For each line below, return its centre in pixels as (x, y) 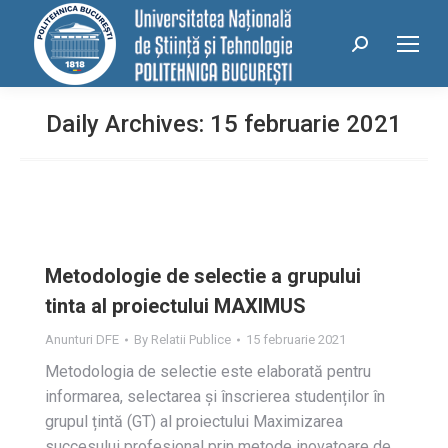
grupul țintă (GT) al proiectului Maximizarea (194, 421)
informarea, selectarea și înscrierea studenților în (215, 396)
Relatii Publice (191, 339)
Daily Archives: (128, 124)
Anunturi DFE (82, 339)
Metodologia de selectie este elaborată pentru (208, 371)
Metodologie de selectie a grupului (203, 276)
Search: (377, 48)
